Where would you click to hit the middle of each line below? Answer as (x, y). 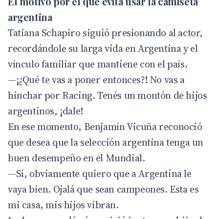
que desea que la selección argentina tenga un (106, 142)
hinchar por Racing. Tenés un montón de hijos (108, 95)
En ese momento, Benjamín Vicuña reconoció (105, 126)
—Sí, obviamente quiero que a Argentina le (100, 173)
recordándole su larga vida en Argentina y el (103, 48)
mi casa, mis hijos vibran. (63, 205)
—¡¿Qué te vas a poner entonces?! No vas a (96, 79)
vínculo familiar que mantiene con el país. (98, 64)
